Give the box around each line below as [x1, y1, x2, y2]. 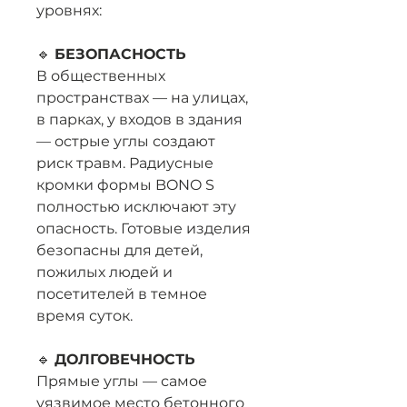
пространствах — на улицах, [36, 89, 248, 106]
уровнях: [36, 2, 102, 19]
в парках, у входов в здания [36, 111, 243, 128]
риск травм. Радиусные [36, 154, 213, 172]
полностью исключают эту [36, 198, 236, 215]
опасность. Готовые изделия [36, 220, 251, 237]
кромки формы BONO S [36, 176, 214, 194]
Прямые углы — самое [36, 372, 207, 390]
